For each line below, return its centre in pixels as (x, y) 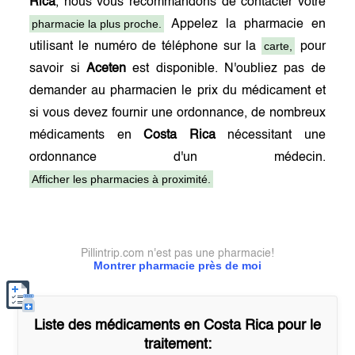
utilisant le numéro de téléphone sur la (145, 47)
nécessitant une (270, 136)
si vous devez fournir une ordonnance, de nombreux (177, 113)
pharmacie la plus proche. (97, 24)
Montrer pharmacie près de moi (177, 265)
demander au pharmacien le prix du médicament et (177, 91)
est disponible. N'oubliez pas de (226, 69)
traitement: (177, 345)
